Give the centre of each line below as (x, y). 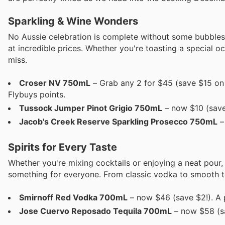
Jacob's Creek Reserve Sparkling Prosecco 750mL (118, 122)
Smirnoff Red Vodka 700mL (73, 197)
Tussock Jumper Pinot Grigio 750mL (91, 108)
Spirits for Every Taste (63, 147)
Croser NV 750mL (55, 83)
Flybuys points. (37, 95)
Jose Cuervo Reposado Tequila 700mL (95, 211)
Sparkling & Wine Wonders (73, 21)
